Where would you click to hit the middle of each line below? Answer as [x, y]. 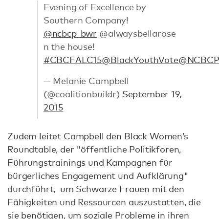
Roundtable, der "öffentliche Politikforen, [94, 149]
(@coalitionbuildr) [83, 94]
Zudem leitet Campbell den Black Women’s [98, 136]
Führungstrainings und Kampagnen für [90, 163]
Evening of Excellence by [95, 7]
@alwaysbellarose [136, 33]
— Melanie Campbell [86, 80]
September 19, [152, 94]
